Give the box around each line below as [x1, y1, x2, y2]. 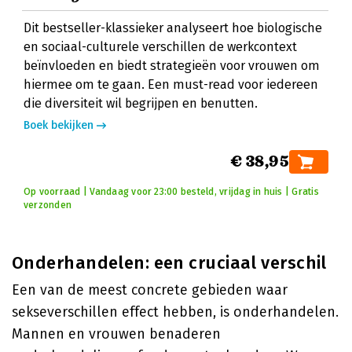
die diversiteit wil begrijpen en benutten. [24, 96, 258, 111]
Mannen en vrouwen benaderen [12, 325, 221, 343]
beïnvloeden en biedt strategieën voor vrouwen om [24, 58, 320, 73]
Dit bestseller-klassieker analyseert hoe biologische [24, 20, 322, 35]
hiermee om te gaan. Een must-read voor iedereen [24, 77, 318, 92]
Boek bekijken [24, 119, 93, 132]
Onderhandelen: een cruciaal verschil [12, 252, 327, 273]
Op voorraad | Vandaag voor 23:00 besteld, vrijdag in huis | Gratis [24, 186, 319, 197]
